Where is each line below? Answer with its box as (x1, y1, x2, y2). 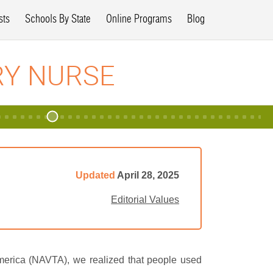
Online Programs (106, 14, 172, 25)
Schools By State (25, 14, 91, 25)
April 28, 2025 (115, 170, 180, 181)
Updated (76, 170, 116, 181)
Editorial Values (111, 194, 180, 205)
